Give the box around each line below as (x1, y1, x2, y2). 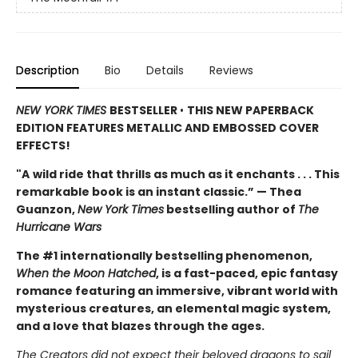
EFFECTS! (16, 137, 70, 154)
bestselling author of (164, 201, 298, 218)
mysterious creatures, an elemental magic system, (16, 300, 331, 317)
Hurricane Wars (16, 219, 101, 236)
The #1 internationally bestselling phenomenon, (16, 248, 312, 265)
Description (16, 62, 79, 79)
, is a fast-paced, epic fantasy (156, 265, 338, 282)
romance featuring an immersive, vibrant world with (16, 283, 338, 300)
